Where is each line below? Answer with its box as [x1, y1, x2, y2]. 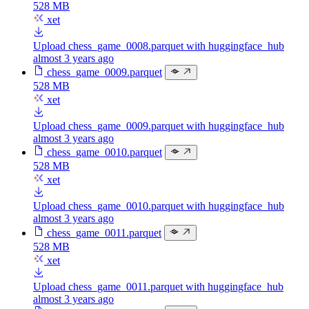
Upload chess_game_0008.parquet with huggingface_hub [33, 39, 284, 52]
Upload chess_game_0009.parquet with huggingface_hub [33, 120, 284, 132]
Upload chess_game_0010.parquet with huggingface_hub [33, 200, 284, 212]
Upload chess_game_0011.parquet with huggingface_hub [33, 280, 283, 292]
